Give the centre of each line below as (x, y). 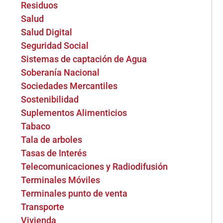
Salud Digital (47, 32)
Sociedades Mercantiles (69, 86)
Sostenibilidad (50, 99)
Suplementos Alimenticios (74, 113)
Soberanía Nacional (60, 72)
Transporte (43, 207)
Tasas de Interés (54, 153)
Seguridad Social (55, 46)
